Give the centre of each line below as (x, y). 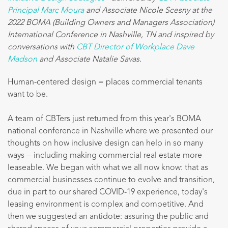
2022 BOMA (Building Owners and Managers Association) (111, 23)
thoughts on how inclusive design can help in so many (105, 144)
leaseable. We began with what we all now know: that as (108, 168)
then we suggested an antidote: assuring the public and (108, 217)
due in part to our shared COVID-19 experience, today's (108, 193)
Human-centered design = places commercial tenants (105, 83)
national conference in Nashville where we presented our (110, 132)
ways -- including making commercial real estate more (105, 156)
